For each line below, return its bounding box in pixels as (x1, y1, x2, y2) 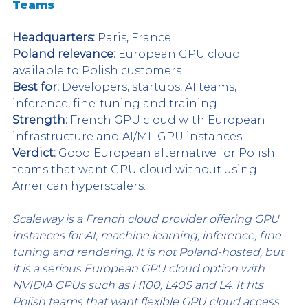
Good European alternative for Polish (56, 146, 278, 159)
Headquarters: (12, 30, 95, 44)
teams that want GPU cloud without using (12, 162, 260, 176)
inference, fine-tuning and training (12, 96, 217, 110)
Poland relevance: (12, 47, 115, 60)
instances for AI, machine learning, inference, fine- (12, 228, 285, 242)
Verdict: (12, 146, 56, 159)
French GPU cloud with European (67, 113, 268, 126)
